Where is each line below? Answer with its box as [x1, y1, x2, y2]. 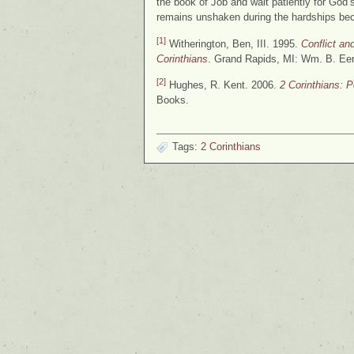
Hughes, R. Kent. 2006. [166, 79, 280, 92]
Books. [156, 94, 189, 107]
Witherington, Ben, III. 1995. [166, 37, 301, 50]
